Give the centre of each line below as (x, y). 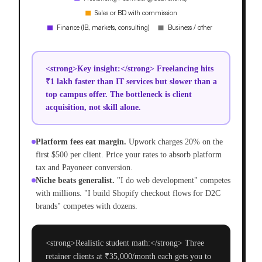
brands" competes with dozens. (87, 206)
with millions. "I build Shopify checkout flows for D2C (128, 194)
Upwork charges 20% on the (176, 142)
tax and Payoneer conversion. (84, 168)
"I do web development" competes (174, 181)
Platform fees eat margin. (81, 142)
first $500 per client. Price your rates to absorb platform (129, 155)
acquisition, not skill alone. (93, 107)
